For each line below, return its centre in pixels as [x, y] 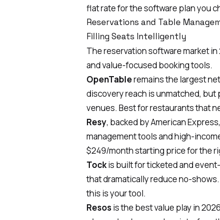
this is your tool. [116, 193]
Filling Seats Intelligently [136, 36]
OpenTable [109, 79]
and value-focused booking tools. [150, 65]
